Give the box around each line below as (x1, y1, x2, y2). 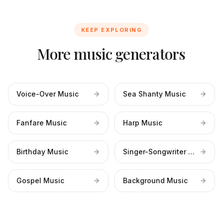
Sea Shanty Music (123, 90, 186, 98)
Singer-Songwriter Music (188, 147, 195, 156)
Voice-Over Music (16, 90, 79, 98)
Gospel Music (16, 176, 64, 185)
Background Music (123, 176, 188, 185)
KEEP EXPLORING (81, 26, 142, 33)
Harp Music (123, 118, 162, 127)
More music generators (37, 44, 186, 64)
